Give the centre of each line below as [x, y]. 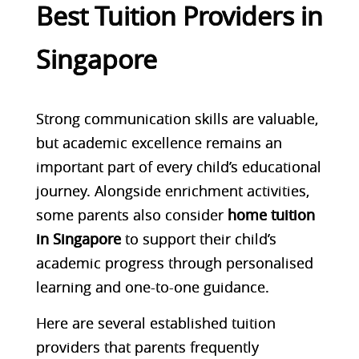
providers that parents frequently [147, 347]
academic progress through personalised [174, 262]
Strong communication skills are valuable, [177, 118]
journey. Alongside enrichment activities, [172, 190]
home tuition [271, 214]
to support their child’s [198, 238]
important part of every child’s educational [178, 166]
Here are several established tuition [155, 323]
